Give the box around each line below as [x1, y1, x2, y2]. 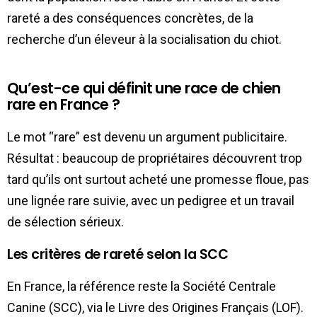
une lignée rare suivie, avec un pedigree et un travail [7, 192, 294, 208]
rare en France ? [7, 93, 120, 115]
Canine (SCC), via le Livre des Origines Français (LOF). [7, 299, 304, 315]
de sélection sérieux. [7, 214, 124, 229]
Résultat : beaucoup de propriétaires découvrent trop [7, 150, 302, 166]
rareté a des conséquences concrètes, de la [7, 10, 253, 25]
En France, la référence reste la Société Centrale [7, 278, 276, 294]
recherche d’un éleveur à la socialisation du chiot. [7, 31, 282, 47]
